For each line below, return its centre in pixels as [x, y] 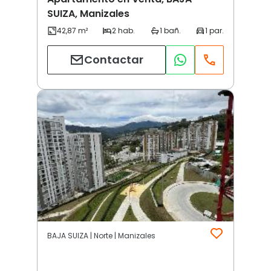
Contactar [114, 60]
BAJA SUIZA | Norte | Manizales [101, 236]
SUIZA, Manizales [88, 13]
